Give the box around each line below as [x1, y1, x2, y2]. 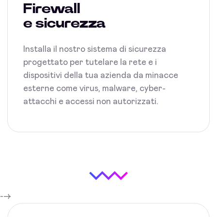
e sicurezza [23, 16, 106, 31]
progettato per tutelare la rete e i [23, 58, 157, 67]
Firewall [23, 2, 80, 16]
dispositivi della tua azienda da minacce [23, 71, 178, 80]
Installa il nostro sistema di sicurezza [23, 45, 166, 54]
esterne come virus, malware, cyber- [23, 84, 166, 93]
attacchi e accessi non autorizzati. [23, 97, 158, 106]
